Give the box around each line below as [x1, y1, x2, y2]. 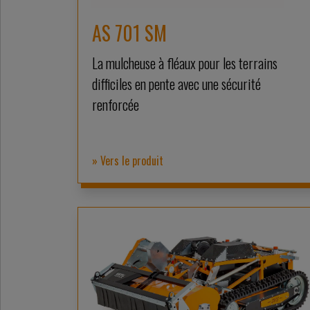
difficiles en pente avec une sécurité [92, 73, 261, 94]
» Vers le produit [92, 152, 163, 170]
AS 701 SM [92, 18, 167, 47]
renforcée [92, 93, 139, 115]
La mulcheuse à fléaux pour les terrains [92, 52, 277, 73]
